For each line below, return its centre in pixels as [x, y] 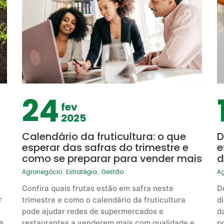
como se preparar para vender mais [112, 159]
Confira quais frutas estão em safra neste [97, 188]
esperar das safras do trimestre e [105, 148]
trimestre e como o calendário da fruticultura [103, 200]
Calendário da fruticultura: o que [104, 137]
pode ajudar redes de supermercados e [92, 211]
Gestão [112, 172]
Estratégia [81, 172]
